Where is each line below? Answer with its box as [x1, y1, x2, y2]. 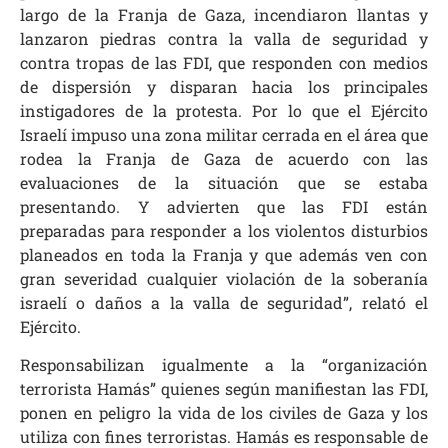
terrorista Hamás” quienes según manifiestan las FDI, [20, 378, 428, 400]
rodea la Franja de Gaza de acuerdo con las [20, 147, 428, 169]
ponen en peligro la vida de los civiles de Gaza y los [20, 402, 428, 424]
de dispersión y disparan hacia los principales [20, 75, 428, 97]
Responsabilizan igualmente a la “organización [20, 354, 428, 376]
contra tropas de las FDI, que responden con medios [20, 51, 428, 73]
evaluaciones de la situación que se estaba [20, 171, 428, 193]
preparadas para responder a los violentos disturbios [20, 219, 428, 241]
